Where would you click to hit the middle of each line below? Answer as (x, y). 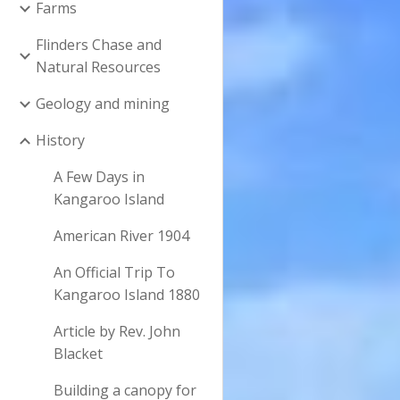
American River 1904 (121, 236)
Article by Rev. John (117, 331)
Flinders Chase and (99, 45)
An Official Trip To (114, 272)
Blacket (78, 354)
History (60, 140)
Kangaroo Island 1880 (127, 295)
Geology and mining (103, 104)
